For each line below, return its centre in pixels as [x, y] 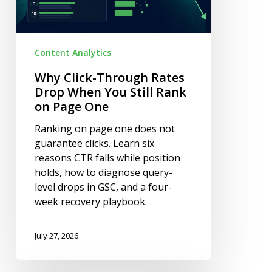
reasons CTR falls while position [107, 158]
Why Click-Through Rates [109, 78]
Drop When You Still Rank [110, 92]
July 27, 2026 [56, 235]
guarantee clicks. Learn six [94, 144]
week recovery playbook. [90, 202]
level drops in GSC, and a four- [103, 187]
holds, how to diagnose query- [103, 173]
